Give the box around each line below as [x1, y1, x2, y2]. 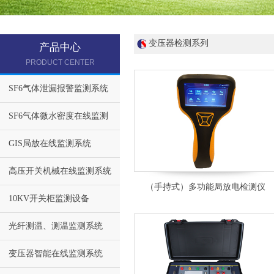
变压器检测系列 [149, 39, 209, 48]
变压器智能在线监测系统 [9, 249, 103, 258]
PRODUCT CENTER [25, 58, 95, 67]
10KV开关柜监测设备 [9, 194, 89, 203]
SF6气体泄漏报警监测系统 [9, 84, 108, 93]
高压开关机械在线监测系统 [9, 166, 111, 176]
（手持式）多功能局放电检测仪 [145, 182, 265, 191]
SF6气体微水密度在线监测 [9, 111, 108, 120]
